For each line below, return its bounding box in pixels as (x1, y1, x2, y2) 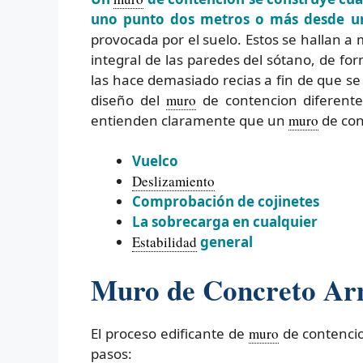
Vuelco (132, 152, 178, 171)
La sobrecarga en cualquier (132, 212, 318, 232)
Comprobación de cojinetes (132, 192, 319, 211)
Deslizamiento (132, 172, 215, 191)
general (197, 233, 253, 252)
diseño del (91, 90, 166, 109)
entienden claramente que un (91, 110, 288, 130)
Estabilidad (132, 233, 197, 252)
